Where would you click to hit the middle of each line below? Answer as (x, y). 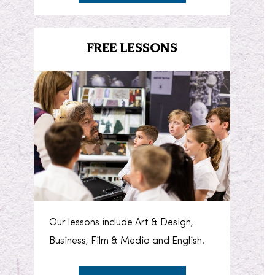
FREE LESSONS (132, 49)
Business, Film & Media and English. (127, 242)
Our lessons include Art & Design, (122, 223)
